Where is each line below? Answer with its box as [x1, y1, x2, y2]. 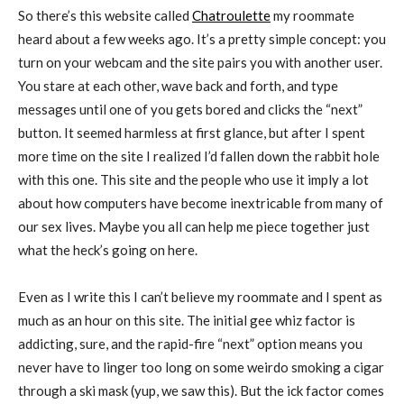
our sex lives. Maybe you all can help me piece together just [18, 218, 370, 235]
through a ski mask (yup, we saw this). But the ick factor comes [18, 382, 384, 399]
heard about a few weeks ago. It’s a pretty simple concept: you [18, 31, 386, 48]
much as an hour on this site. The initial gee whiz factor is [18, 312, 355, 329]
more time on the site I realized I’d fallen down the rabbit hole [18, 148, 380, 165]
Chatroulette [192, 7, 271, 24]
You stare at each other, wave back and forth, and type [18, 78, 338, 95]
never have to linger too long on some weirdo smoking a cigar [18, 359, 384, 376]
